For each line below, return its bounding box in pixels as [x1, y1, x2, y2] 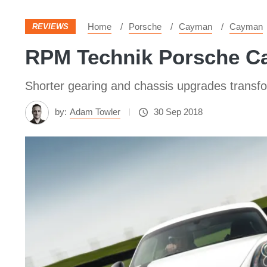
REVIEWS [32, 22, 69, 31]
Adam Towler [70, 107, 120, 117]
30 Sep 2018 [154, 107, 203, 117]
